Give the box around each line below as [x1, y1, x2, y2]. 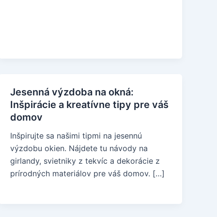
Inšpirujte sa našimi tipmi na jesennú [10, 131, 142, 140]
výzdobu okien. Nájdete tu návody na [10, 143, 148, 153]
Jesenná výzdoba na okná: [10, 86, 134, 98]
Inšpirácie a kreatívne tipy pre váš [10, 99, 169, 110]
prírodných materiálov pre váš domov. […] [10, 169, 165, 178]
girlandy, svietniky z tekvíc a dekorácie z [10, 156, 160, 166]
